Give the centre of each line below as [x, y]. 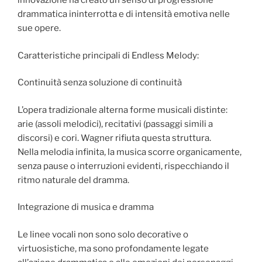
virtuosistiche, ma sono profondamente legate [113, 248]
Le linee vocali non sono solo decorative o [103, 234]
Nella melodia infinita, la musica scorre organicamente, [130, 152]
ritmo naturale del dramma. [73, 180]
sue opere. [39, 28]
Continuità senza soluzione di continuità [100, 83]
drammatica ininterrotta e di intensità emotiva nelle [124, 14]
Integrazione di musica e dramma [86, 207]
